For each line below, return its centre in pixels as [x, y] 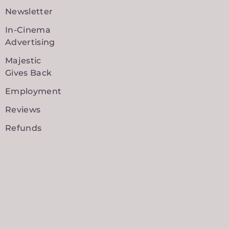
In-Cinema [28, 30]
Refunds [24, 128]
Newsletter [29, 11]
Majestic [23, 60]
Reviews [23, 109]
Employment [33, 91]
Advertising [30, 42]
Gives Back [29, 73]
